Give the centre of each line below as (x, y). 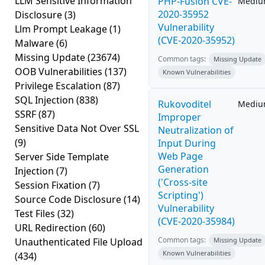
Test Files (36, 214)
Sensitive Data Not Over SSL (77, 128)
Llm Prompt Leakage (62, 29)
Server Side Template (62, 157)
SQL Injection (46, 100)
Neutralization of (196, 130)
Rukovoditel (185, 104)
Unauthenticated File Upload (79, 242)
